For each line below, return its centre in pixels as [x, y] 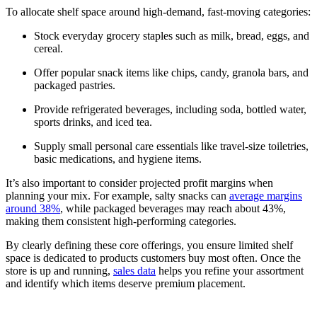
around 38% [33, 208]
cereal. [48, 48]
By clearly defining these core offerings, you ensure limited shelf [149, 245]
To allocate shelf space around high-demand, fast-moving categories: [158, 11]
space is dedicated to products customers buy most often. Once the [153, 258]
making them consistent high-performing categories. [121, 221]
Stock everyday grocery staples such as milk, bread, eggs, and [172, 35]
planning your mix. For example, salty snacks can [117, 195]
